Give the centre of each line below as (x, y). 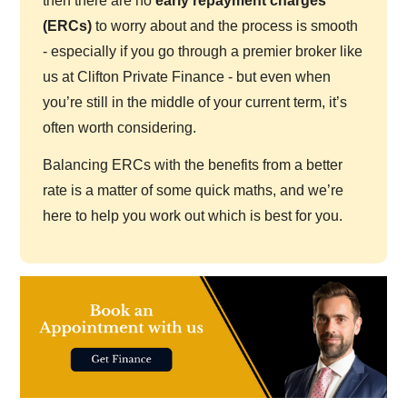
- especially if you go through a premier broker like (203, 51)
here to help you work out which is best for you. (193, 215)
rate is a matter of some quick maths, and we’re (194, 190)
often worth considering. (120, 127)
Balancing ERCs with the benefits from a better (193, 164)
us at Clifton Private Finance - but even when (187, 76)
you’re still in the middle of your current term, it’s (195, 102)
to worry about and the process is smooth (225, 25)
